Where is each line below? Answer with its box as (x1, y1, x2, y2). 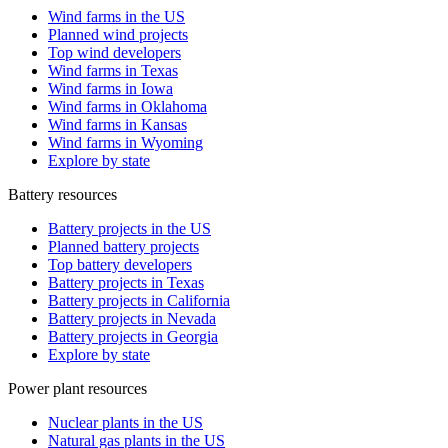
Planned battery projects (48, 237, 199, 255)
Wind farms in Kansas (48, 115, 187, 133)
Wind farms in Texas (48, 61, 178, 79)
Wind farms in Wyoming (48, 133, 203, 151)
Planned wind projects (48, 25, 188, 43)
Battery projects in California (48, 291, 230, 309)
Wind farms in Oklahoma (48, 97, 207, 115)
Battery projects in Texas (48, 273, 204, 291)
